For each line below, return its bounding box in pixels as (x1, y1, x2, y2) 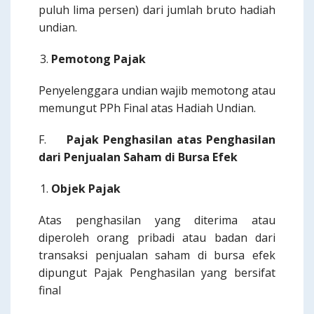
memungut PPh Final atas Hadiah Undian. (39, 100, 256, 116)
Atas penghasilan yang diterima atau (39, 212, 275, 228)
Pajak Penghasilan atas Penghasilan (67, 132, 275, 147)
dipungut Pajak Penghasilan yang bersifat (39, 265, 275, 280)
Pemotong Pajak (51, 51, 146, 67)
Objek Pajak (51, 181, 121, 196)
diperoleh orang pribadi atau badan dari (39, 230, 275, 245)
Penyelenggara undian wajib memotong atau (39, 83, 275, 98)
